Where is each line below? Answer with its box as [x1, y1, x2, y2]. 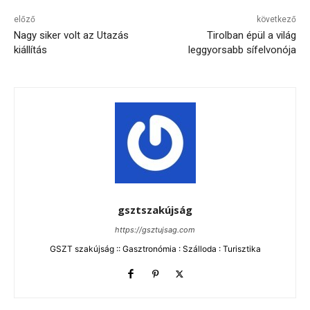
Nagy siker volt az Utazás [14, 29, 129, 42]
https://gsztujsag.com [115, 225, 195, 235]
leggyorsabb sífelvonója [188, 44, 296, 57]
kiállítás [14, 44, 47, 57]
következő [256, 15, 296, 25]
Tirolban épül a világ [206, 29, 296, 42]
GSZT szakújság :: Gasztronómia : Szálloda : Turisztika [49, 244, 261, 255]
